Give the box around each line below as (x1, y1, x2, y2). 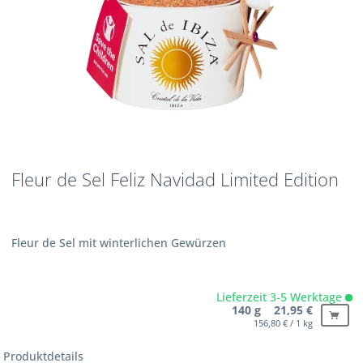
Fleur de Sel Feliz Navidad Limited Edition (11, 167, 340, 193)
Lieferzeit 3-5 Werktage (216, 289, 345, 305)
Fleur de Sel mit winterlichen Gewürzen (11, 235, 227, 251)
